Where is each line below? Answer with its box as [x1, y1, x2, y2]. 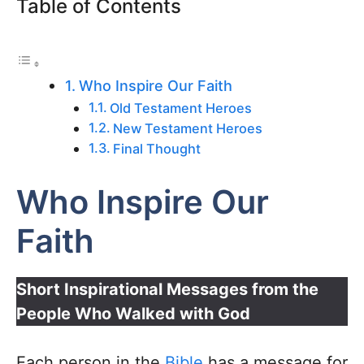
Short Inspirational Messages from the [16, 279, 318, 299]
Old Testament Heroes [109, 100, 252, 116]
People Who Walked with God [16, 304, 250, 323]
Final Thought [112, 141, 201, 157]
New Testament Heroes [112, 120, 262, 136]
